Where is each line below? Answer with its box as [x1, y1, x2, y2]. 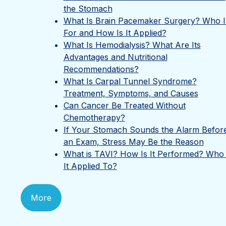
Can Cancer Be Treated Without [63, 100, 186, 110]
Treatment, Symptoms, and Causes [63, 88, 198, 98]
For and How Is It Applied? [63, 28, 166, 38]
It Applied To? [63, 161, 117, 171]
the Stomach [63, 4, 112, 14]
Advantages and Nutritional [63, 52, 167, 62]
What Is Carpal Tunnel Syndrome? [63, 76, 197, 86]
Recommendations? [63, 64, 139, 74]
